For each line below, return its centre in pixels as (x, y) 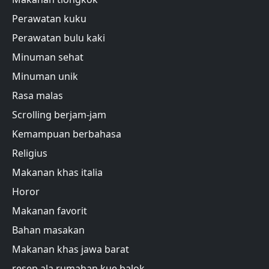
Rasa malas (38, 96)
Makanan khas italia (57, 173)
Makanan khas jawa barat (71, 249)
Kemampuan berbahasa (67, 134)
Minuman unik (45, 77)
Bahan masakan (48, 230)
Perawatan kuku (49, 19)
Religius (30, 153)
